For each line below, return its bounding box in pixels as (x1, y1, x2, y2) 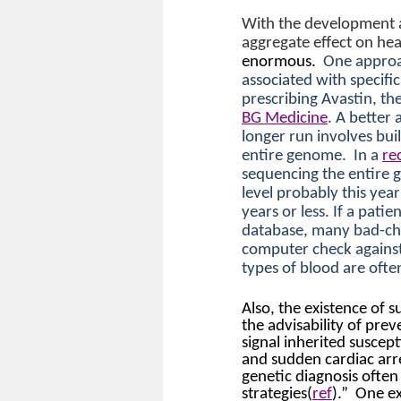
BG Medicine (242, 110, 328, 127)
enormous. (242, 54, 316, 71)
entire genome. (242, 148, 346, 165)
